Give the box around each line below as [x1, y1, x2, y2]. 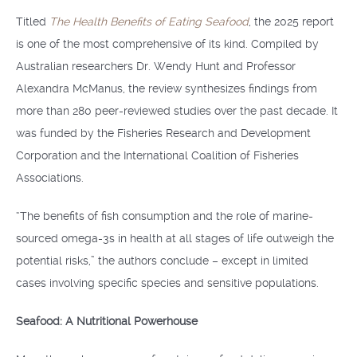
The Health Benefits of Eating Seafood [49, 15, 249, 28]
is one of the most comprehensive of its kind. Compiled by [16, 37, 319, 50]
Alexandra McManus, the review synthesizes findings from [16, 82, 317, 95]
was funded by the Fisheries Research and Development [16, 127, 311, 139]
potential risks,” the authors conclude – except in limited [16, 254, 308, 267]
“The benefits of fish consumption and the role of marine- [16, 210, 313, 222]
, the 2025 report [249, 15, 334, 28]
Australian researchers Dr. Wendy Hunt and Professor [16, 60, 296, 73]
